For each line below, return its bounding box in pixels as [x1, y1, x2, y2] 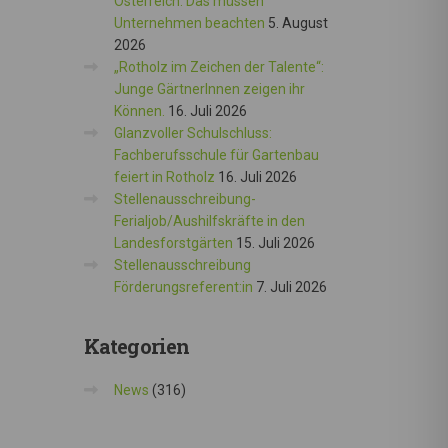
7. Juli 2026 [255, 279, 327, 295]
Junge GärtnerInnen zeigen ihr [113, 81, 305, 97]
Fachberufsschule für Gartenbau [113, 147, 319, 163]
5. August [267, 15, 328, 31]
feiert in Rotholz [113, 169, 215, 185]
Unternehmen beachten [113, 15, 265, 31]
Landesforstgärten [113, 235, 233, 251]
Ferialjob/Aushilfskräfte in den [113, 213, 305, 229]
